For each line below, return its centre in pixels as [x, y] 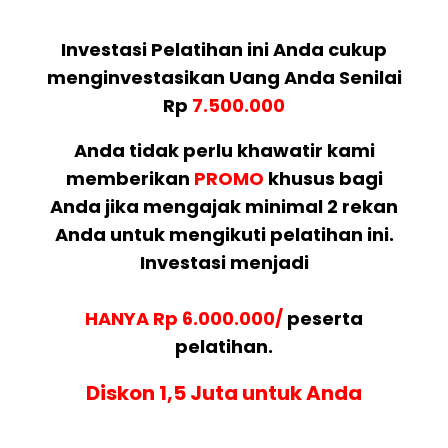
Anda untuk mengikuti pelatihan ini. [224, 234]
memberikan [129, 178]
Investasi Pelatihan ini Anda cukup [224, 49]
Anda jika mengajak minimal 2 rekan [224, 206]
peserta [323, 318]
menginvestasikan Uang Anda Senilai [224, 77]
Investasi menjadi [224, 262]
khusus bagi [323, 178]
